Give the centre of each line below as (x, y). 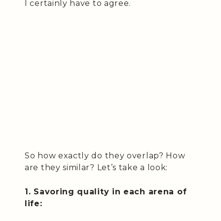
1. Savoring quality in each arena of (106, 191)
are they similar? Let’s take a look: (96, 167)
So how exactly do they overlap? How (105, 155)
